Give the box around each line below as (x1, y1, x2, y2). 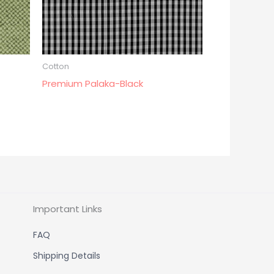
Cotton (42, 61, 69, 72)
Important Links (32, 202, 102, 216)
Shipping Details (32, 250, 100, 262)
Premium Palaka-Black (42, 77, 143, 91)
